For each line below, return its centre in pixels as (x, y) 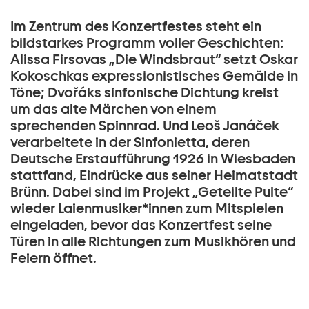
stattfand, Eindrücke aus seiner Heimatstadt (154, 175)
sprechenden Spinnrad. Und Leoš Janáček (145, 126)
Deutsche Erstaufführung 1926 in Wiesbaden (153, 159)
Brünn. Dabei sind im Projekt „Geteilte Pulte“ (152, 192)
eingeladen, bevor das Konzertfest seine (141, 225)
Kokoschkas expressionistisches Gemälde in (154, 76)
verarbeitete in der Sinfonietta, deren (130, 142)
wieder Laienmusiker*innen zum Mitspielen (147, 208)
